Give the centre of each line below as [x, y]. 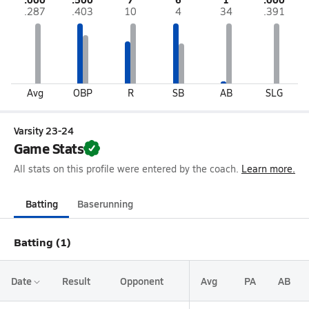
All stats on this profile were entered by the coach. [126, 169]
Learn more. [268, 169]
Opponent [142, 281]
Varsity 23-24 [44, 130]
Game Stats [49, 148]
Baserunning [105, 203]
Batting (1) [42, 242]
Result [76, 281]
